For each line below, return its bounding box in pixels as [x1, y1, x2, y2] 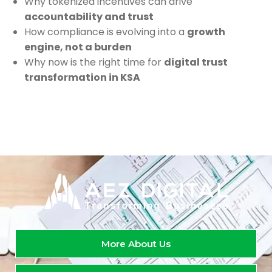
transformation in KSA [24, 70, 140, 84]
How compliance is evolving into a [24, 25, 187, 39]
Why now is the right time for [24, 55, 164, 69]
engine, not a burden [24, 40, 132, 54]
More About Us [101, 238, 171, 250]
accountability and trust [24, 10, 154, 24]
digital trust [164, 55, 228, 69]
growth [187, 25, 225, 39]
